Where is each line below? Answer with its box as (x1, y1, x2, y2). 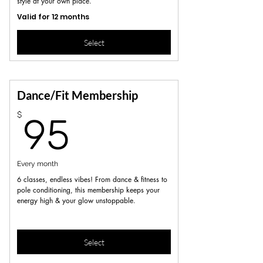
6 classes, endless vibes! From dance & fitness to (17, 174, 167, 184)
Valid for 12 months (17, 12, 89, 22)
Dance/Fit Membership (17, 88, 138, 102)
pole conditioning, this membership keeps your (17, 185, 160, 195)
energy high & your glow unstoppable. (17, 195, 136, 205)
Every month (17, 160, 58, 168)
